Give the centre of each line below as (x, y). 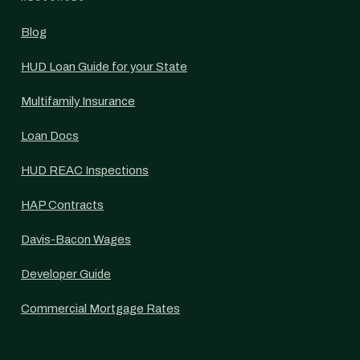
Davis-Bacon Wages (76, 239)
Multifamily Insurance (78, 101)
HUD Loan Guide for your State (104, 67)
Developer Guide (66, 274)
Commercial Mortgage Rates (100, 309)
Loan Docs (50, 136)
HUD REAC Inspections (85, 170)
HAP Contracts (62, 205)
